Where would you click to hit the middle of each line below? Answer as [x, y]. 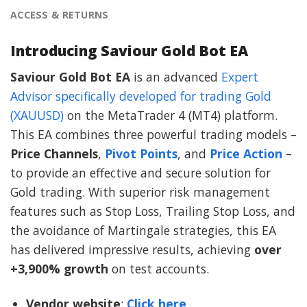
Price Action [246, 153]
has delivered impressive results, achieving [132, 249]
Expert [240, 76]
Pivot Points [141, 153]
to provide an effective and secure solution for [140, 172]
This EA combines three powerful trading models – [153, 134]
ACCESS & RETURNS [60, 14]
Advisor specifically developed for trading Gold [141, 96]
